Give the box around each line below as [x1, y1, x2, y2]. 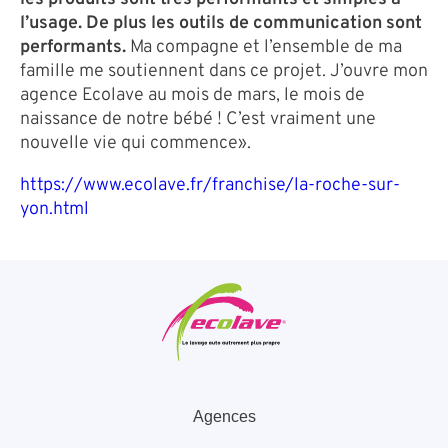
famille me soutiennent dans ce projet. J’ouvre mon [20, 59, 428, 83]
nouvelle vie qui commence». [20, 131, 251, 155]
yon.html [20, 197, 89, 221]
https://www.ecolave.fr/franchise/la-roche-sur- [20, 173, 400, 197]
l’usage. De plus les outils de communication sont [20, 11, 422, 35]
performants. [20, 35, 130, 59]
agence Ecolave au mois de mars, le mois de [20, 83, 365, 107]
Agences [192, 407, 256, 425]
